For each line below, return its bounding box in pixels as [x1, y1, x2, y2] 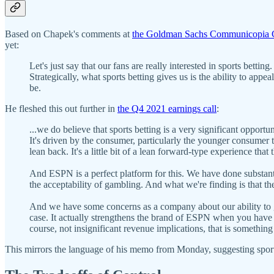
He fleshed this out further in [5, 103, 117, 114]
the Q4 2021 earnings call [117, 103, 217, 114]
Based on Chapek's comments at [5, 29, 132, 40]
